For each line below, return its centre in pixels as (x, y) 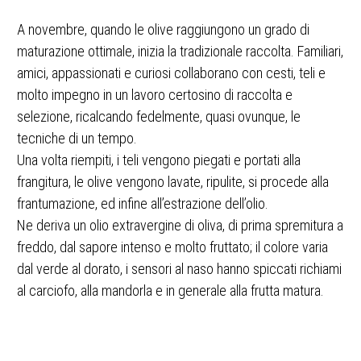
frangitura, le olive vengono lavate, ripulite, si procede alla (173, 181)
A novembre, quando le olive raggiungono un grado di (163, 29)
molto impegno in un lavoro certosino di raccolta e (155, 94)
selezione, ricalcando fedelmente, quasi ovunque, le (159, 116)
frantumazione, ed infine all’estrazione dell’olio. (143, 203)
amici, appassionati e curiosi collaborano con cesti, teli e (171, 73)
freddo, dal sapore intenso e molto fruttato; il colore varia (172, 247)
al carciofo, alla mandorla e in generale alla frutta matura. (170, 290)
